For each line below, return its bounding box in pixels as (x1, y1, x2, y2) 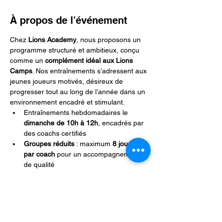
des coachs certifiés (24, 129, 86, 137)
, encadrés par (98, 119, 146, 127)
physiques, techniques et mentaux (24, 192, 131, 200)
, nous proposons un (76, 36, 143, 44)
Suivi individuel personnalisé (24, 171, 112, 179)
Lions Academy (28, 36, 76, 44)
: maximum (74, 140, 112, 148)
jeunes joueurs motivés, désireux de (10, 77, 125, 85)
